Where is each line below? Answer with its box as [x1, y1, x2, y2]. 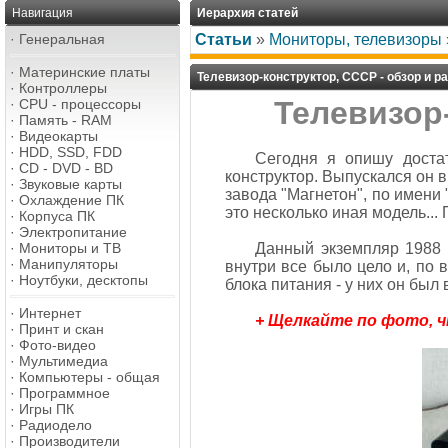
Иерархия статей [197, 6, 298, 20]
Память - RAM [19, 112, 112, 128]
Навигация [12, 6, 73, 20]
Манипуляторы [19, 256, 118, 272]
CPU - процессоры [19, 96, 141, 112]
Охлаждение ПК [19, 192, 124, 208]
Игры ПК [19, 401, 74, 417]
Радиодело [19, 417, 92, 433]
